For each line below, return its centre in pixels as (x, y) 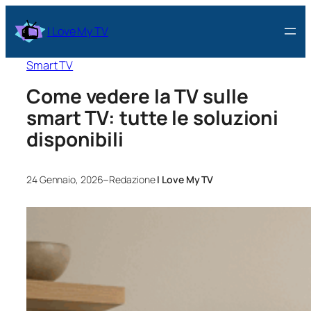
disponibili (75, 139)
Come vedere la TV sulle (137, 96)
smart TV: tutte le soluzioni (153, 118)
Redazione (133, 180)
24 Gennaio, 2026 (65, 180)
